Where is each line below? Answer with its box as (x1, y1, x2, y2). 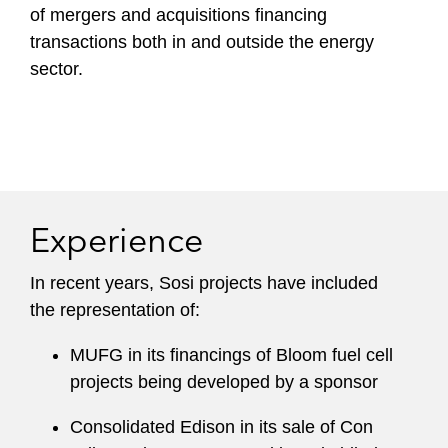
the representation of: (30, 300, 200, 320)
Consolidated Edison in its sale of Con (70, 417, 373, 437)
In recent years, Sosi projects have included (30, 273, 378, 293)
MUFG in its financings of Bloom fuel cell (70, 345, 393, 365)
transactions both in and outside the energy (30, 32, 374, 52)
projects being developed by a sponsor (70, 372, 378, 392)
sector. (30, 59, 83, 79)
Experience (30, 219, 203, 261)
